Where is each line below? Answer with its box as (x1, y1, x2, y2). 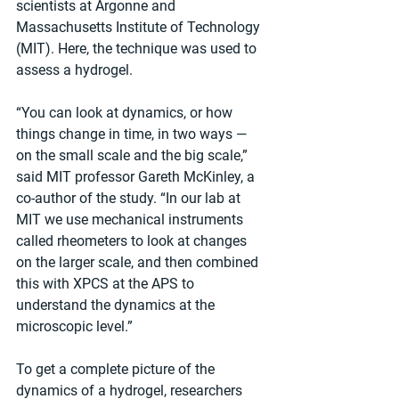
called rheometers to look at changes (16, 232, 250, 249)
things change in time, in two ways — (16, 125, 250, 142)
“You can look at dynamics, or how (16, 103, 236, 121)
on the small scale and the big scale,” (16, 146, 251, 164)
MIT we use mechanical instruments (16, 210, 247, 228)
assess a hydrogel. (16, 61, 133, 78)
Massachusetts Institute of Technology (16, 18, 264, 36)
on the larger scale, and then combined (16, 253, 262, 271)
